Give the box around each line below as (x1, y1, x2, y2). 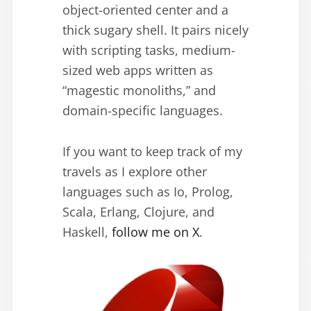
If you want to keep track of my (62, 142, 242, 160)
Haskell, (62, 223, 112, 240)
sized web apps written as (62, 61, 213, 78)
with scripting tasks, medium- (62, 41, 235, 58)
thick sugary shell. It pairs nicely (62, 21, 249, 38)
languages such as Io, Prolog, (62, 183, 233, 200)
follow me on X (112, 223, 199, 240)
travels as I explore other (62, 162, 207, 180)
